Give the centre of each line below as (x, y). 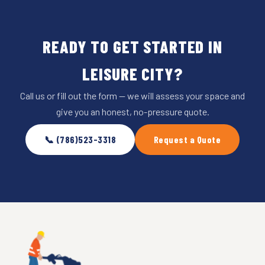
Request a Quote (188, 140)
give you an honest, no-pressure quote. (132, 111)
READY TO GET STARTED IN (132, 46)
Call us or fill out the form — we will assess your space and (132, 95)
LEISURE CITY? (132, 73)
